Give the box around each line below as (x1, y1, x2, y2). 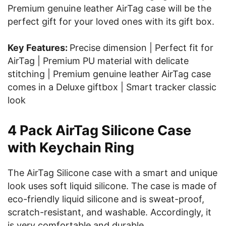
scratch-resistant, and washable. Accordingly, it (8, 207, 211, 217)
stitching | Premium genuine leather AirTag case (8, 69, 211, 79)
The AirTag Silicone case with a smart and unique (8, 167, 217, 178)
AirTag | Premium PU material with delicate (8, 55, 189, 66)
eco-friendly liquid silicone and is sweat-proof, (8, 194, 204, 204)
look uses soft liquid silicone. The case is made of (8, 181, 217, 191)
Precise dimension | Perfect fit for (70, 42, 213, 53)
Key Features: (8, 42, 70, 53)
